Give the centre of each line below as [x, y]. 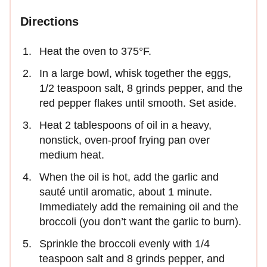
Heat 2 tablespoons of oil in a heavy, [125, 125]
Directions [49, 22]
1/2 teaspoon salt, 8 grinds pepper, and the [141, 89]
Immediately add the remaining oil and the [139, 207]
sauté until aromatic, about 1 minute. [126, 192]
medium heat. [72, 155]
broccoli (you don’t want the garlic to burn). [140, 222]
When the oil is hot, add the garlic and [129, 177]
